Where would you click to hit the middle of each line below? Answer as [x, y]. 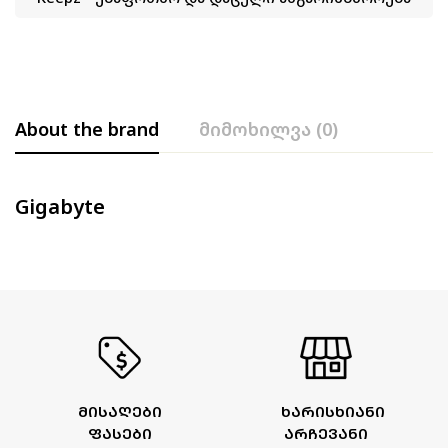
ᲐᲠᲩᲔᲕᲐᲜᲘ [326, 432]
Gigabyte [60, 206]
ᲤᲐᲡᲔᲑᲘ [119, 432]
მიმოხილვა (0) [268, 128]
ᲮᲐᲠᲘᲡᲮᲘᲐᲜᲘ [333, 410]
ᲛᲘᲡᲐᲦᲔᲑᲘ [119, 410]
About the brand [87, 128]
